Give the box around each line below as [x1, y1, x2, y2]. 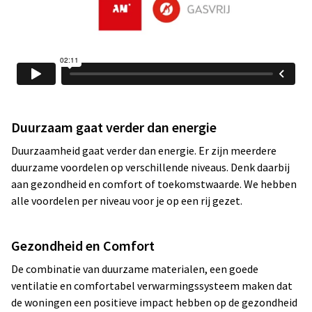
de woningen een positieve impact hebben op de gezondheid [11, 295, 297, 309]
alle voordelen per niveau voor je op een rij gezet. [11, 194, 242, 208]
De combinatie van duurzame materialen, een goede [11, 262, 258, 276]
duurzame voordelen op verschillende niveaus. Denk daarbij [11, 160, 290, 174]
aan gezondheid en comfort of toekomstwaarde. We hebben [11, 177, 297, 191]
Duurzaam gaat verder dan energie [11, 118, 217, 136]
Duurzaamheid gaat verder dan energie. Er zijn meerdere [11, 143, 276, 157]
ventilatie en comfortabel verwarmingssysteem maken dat [11, 279, 292, 292]
